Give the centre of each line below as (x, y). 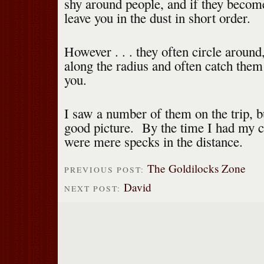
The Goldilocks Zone (196, 169)
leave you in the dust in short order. (157, 18)
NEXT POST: (94, 188)
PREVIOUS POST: (105, 170)
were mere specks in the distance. (153, 142)
